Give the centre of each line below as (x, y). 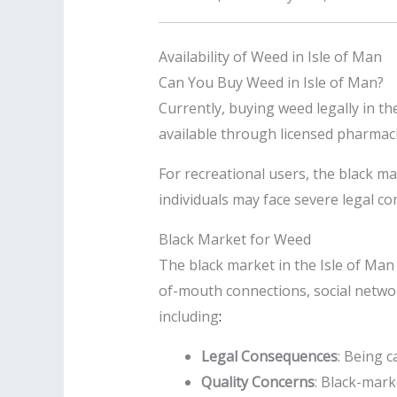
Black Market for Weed (234, 239)
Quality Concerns (257, 381)
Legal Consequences (269, 356)
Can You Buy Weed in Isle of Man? (271, 82)
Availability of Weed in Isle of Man (270, 56)
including (188, 316)
